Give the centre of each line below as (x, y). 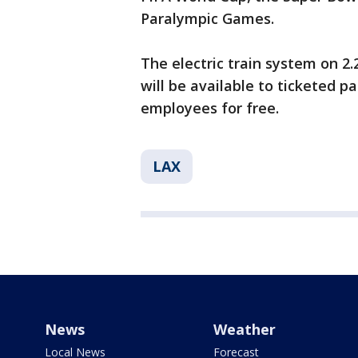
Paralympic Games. (207, 19)
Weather (244, 330)
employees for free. (210, 108)
